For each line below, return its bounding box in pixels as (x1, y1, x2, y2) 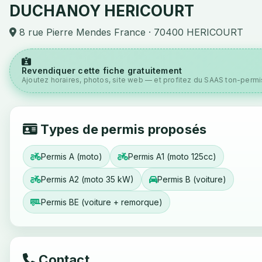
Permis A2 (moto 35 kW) (41, 174, 134, 184)
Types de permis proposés (37, 122, 207, 137)
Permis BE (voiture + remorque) (41, 197, 163, 207)
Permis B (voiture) (157, 174, 226, 184)
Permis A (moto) (41, 151, 102, 161)
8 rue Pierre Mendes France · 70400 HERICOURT (16, 26, 243, 38)
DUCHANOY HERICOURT (9, 2, 194, 20)
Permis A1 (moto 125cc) (128, 151, 216, 161)
